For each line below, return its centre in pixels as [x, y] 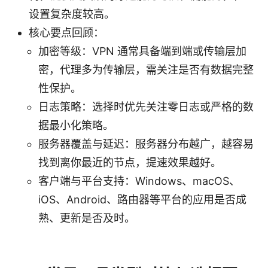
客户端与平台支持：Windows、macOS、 [139, 181]
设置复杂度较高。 [72, 14]
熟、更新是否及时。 [87, 218]
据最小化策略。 [76, 126]
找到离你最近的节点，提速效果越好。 [130, 163]
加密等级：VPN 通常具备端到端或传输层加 [142, 51]
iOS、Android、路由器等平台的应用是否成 [142, 200]
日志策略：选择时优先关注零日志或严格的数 [146, 107]
